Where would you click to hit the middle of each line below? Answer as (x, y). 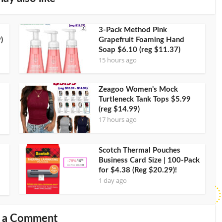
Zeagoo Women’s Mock (138, 89)
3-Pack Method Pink (133, 30)
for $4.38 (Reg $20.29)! (138, 170)
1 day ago (113, 180)
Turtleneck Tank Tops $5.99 (145, 99)
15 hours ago (118, 60)
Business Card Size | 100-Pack (149, 160)
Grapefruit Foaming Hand (141, 40)
